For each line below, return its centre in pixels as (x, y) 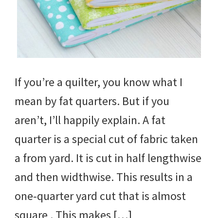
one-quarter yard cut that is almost (100, 196)
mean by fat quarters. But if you (92, 101)
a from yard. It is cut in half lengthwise (108, 158)
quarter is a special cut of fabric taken (106, 139)
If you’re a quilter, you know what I (99, 82)
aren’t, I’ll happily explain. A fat (90, 120)
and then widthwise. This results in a (104, 177)
